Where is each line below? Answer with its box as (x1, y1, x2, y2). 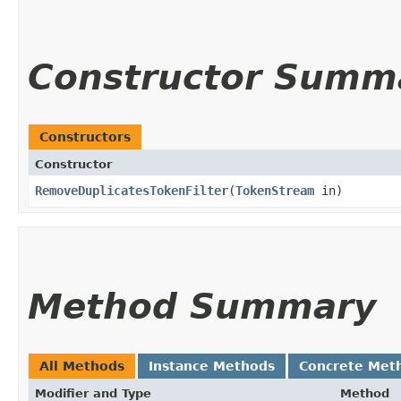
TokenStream (235, 183, 314, 198)
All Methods (39, 358, 124, 373)
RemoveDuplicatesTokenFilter (35, 183, 228, 198)
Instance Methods (149, 358, 275, 373)
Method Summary (28, 286, 376, 327)
